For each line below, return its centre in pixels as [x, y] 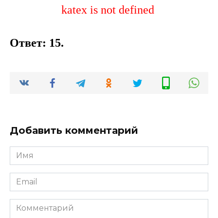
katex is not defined [108, 10]
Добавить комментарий [74, 130]
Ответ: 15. [37, 43]
